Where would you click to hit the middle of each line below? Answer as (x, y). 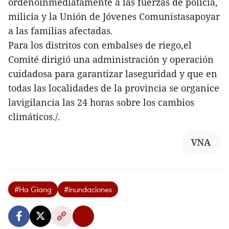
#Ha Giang (33, 189)
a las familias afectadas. (61, 31)
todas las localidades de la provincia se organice (114, 88)
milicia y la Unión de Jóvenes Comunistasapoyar (114, 16)
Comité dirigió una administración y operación (111, 59)
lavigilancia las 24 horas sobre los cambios (101, 102)
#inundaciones (88, 189)
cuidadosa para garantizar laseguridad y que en (113, 74)
